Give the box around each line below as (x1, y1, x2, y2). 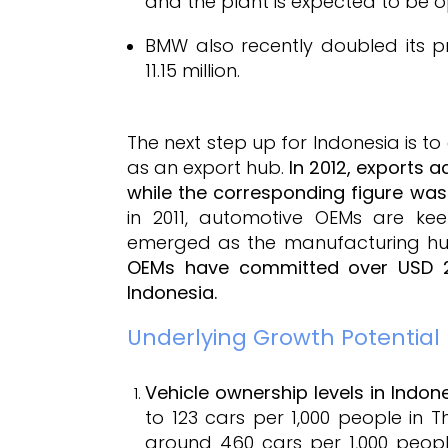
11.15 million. (145, 57, 240, 83)
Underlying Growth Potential (127, 321, 440, 353)
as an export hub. (127, 154, 289, 180)
